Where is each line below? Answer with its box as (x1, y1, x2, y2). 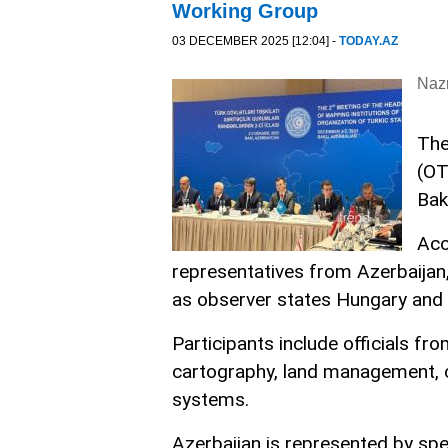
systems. (172, 388, 249, 412)
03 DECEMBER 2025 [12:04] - (172, 34, 339, 48)
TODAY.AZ (339, 34, 398, 48)
